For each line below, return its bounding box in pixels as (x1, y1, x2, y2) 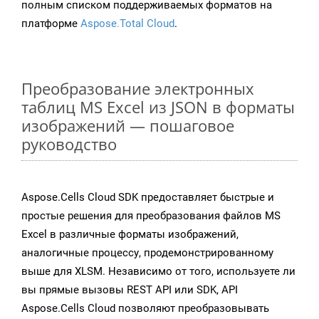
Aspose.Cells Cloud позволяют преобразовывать (21, 302, 269, 315)
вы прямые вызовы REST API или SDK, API (21, 283, 238, 297)
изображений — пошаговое (21, 115, 234, 137)
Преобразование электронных (21, 78, 254, 100)
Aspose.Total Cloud (80, 17, 174, 31)
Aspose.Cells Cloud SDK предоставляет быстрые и (21, 191, 274, 204)
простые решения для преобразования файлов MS (21, 209, 281, 223)
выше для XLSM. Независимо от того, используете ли (21, 265, 296, 278)
